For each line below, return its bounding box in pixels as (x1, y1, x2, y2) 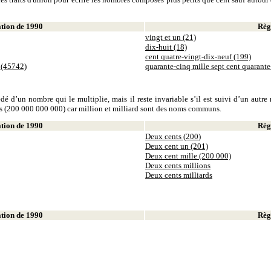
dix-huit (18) (145, 42, 187, 51)
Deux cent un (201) (145, 142, 208, 151)
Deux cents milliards (145, 171, 212, 180)
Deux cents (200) (145, 132, 201, 141)
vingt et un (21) (145, 33, 196, 42)
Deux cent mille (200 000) (145, 151, 231, 160)
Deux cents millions (145, 161, 211, 170)
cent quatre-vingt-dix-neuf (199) (145, 52, 251, 61)
